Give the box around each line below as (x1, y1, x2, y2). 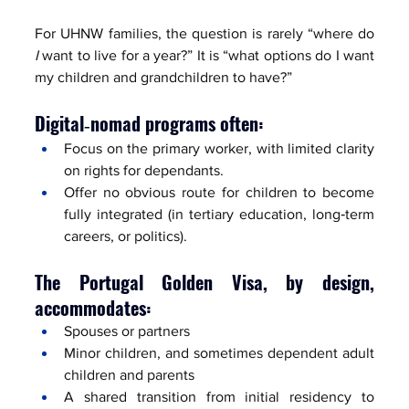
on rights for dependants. (64, 162, 224, 178)
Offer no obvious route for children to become (64, 184, 374, 200)
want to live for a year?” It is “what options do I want (38, 47, 374, 63)
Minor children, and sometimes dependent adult (64, 344, 374, 361)
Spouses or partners (64, 322, 190, 339)
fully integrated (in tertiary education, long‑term (64, 205, 374, 222)
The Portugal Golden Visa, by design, (35, 267, 374, 296)
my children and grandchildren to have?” (35, 68, 292, 85)
